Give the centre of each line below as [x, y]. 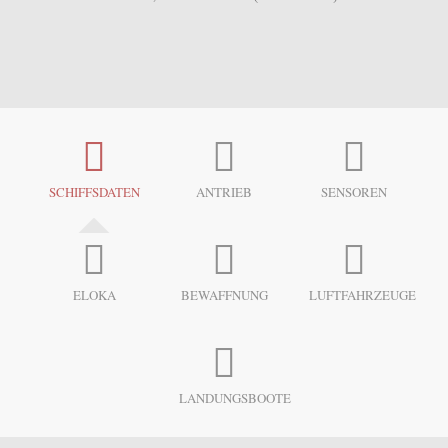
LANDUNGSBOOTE [235, 398]
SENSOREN [354, 192]
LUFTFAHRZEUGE [362, 295]
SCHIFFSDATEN [94, 192]
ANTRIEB [224, 192]
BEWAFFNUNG [224, 295]
